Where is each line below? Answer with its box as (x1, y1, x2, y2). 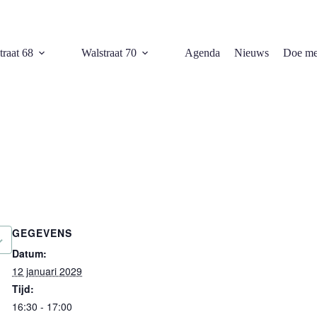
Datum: (12, 246, 47, 260)
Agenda (185, 47, 221, 59)
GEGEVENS (12, 226, 72, 240)
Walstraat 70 (81, 47, 137, 59)
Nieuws (234, 47, 270, 59)
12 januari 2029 (12, 264, 82, 278)
